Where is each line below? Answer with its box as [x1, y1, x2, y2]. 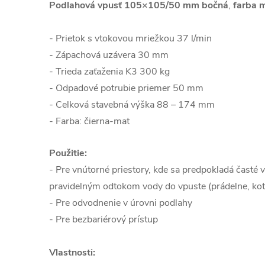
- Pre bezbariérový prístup [49, 213, 158, 226]
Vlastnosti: [49, 246, 95, 259]
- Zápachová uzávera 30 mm [49, 49, 169, 62]
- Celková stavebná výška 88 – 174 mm [49, 98, 215, 111]
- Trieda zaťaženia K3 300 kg [49, 65, 170, 78]
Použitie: [49, 147, 87, 160]
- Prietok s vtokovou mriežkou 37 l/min [49, 32, 212, 45]
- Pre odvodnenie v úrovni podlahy [49, 196, 192, 209]
